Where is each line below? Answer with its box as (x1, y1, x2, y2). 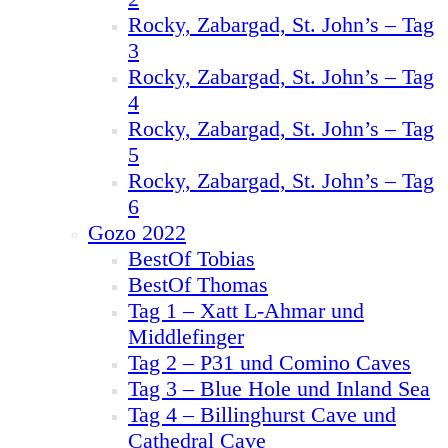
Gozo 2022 (88, 220, 186, 245)
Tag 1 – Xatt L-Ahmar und (128, 298, 364, 323)
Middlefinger (128, 324, 244, 349)
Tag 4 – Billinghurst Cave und (128, 402, 396, 427)
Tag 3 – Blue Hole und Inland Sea (128, 376, 430, 401)
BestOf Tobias (128, 246, 255, 271)
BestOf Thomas (128, 272, 268, 297)
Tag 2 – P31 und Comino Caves (128, 350, 411, 375)
